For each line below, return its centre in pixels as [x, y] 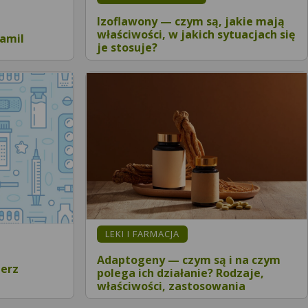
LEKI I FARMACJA [142, 233]
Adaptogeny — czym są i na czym [189, 260]
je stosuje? [127, 47]
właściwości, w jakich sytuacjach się [196, 34]
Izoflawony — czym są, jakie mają [191, 21]
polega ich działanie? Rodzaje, [180, 273]
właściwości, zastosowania [171, 286]
